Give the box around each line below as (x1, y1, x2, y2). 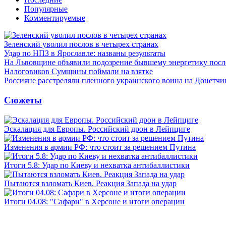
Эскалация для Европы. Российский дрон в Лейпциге (4, 124, 190, 133)
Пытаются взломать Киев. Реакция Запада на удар (4, 179, 177, 188)
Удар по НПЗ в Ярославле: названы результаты (4, 49, 165, 58)
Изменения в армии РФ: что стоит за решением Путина (4, 142, 196, 151)
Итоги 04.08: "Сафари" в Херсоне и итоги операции (4, 197, 185, 206)
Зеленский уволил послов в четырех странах (4, 40, 158, 49)
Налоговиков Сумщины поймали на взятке (4, 67, 153, 76)
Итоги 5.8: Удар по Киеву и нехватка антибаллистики (4, 160, 190, 169)
